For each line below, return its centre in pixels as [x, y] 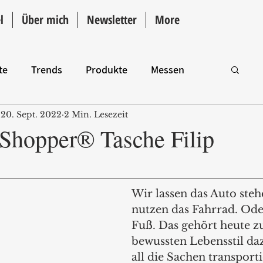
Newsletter [112, 20]
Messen [168, 69]
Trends [47, 69]
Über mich [45, 20]
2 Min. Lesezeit [96, 114]
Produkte [107, 69]
